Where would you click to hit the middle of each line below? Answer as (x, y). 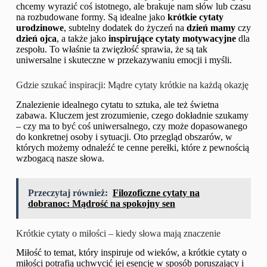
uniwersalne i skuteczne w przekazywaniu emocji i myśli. (124, 60)
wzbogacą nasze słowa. (60, 158)
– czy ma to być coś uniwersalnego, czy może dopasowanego (131, 126)
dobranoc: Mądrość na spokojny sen (101, 203)
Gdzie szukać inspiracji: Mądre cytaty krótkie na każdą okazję (132, 85)
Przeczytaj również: (68, 193)
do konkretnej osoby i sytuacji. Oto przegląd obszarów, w (124, 136)
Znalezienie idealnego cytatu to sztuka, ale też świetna (117, 104)
